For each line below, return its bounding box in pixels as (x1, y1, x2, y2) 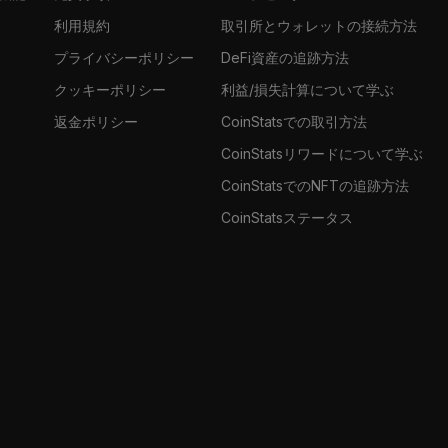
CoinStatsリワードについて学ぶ (221, 144, 424, 162)
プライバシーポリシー (53, 48, 194, 66)
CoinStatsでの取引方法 (221, 112, 368, 130)
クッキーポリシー (53, 80, 166, 98)
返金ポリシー (53, 112, 138, 130)
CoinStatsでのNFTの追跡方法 (221, 176, 410, 194)
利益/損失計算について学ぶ (221, 80, 395, 98)
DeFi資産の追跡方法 (221, 48, 350, 66)
